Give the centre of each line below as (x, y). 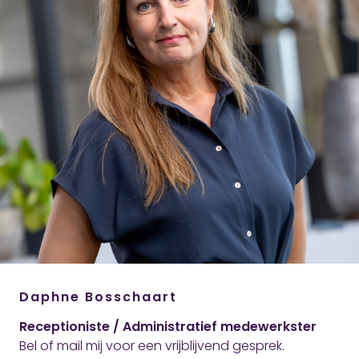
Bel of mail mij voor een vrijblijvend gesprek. (152, 346)
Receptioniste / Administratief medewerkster (168, 327)
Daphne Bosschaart (98, 297)
